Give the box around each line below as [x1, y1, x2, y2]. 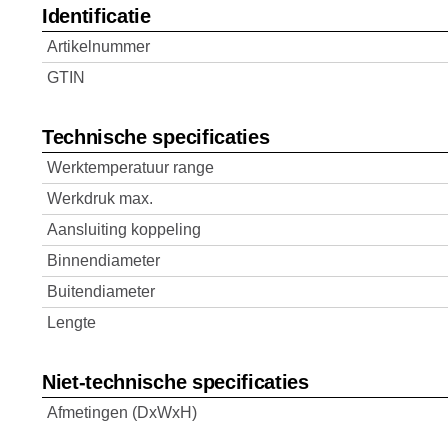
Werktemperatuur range [47, 159, 214, 176]
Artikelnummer [47, 38, 150, 55]
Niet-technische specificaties [42, 371, 309, 393]
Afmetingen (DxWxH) [47, 404, 197, 421]
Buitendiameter [47, 283, 155, 300]
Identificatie [42, 5, 151, 27]
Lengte [47, 314, 96, 331]
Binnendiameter [47, 252, 160, 269]
